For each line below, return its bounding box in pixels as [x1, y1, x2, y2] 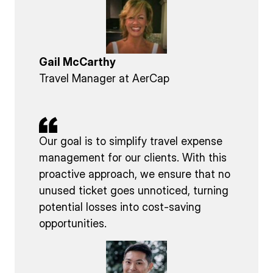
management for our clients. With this [39, 151, 227, 164]
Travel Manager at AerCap [39, 72, 169, 85]
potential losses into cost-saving [39, 200, 201, 213]
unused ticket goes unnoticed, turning [39, 183, 229, 197]
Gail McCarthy [39, 55, 116, 69]
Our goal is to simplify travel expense [39, 134, 222, 147]
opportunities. [39, 216, 107, 230]
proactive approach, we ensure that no [39, 167, 230, 180]
